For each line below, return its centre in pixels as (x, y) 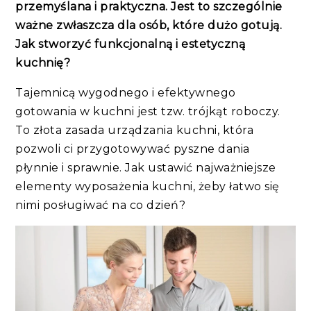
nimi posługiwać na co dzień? (102, 205)
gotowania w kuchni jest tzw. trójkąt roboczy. (148, 111)
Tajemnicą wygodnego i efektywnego (126, 92)
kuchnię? (44, 62)
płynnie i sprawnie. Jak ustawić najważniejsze (146, 167)
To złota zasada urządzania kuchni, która (135, 130)
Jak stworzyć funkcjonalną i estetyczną (131, 44)
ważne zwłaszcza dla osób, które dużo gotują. (149, 25)
